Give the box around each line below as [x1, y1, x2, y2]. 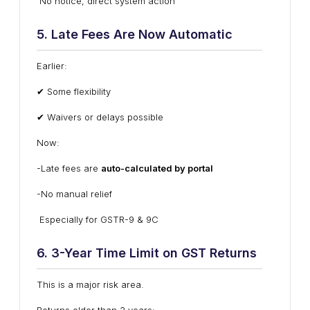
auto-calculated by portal [101, 163, 213, 174]
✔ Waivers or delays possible [37, 111, 163, 122]
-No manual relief [37, 188, 112, 199]
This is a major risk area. [37, 279, 144, 290]
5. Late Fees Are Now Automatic [37, 27, 232, 42]
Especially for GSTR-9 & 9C [37, 214, 161, 225]
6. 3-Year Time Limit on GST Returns [37, 246, 257, 260]
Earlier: [37, 60, 67, 71]
